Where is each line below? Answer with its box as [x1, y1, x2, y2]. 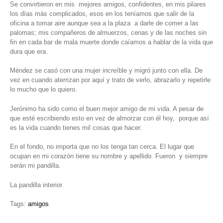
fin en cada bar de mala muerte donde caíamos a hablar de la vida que [10, 38, 213, 46]
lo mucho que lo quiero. [10, 86, 77, 94]
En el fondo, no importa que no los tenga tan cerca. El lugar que [10, 143, 194, 151]
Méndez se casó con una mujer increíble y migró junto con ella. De [10, 67, 203, 75]
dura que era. [10, 47, 48, 55]
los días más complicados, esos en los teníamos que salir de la [10, 9, 194, 17]
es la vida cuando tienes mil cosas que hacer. [10, 123, 142, 131]
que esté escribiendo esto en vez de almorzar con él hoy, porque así [10, 114, 209, 122]
